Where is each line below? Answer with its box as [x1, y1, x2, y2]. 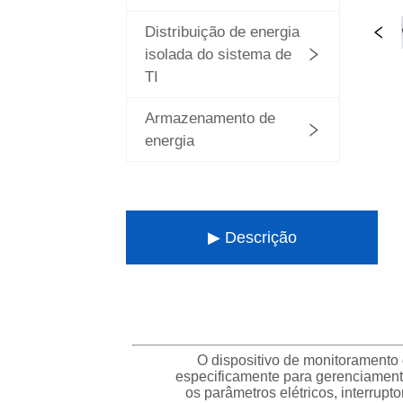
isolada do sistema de [145, 46, 292, 63]
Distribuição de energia [145, 23, 300, 40]
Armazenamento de [145, 110, 276, 127]
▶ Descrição [207, 228, 297, 246]
